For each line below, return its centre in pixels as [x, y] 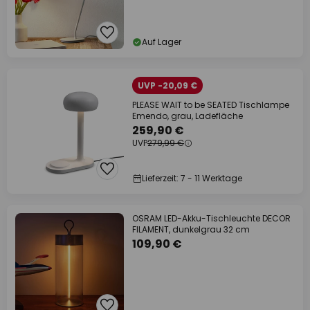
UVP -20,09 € [167, 85]
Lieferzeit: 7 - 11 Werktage [192, 178]
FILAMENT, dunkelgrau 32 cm [191, 229]
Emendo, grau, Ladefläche [188, 116]
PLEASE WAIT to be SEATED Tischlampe [211, 105]
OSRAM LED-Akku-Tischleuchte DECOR [211, 218]
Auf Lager [162, 42]
